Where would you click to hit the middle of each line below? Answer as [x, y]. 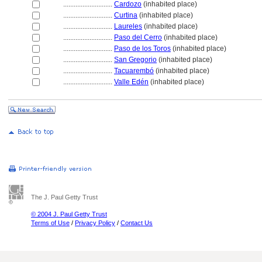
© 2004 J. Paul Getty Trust [69, 214]
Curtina [126, 15]
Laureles [128, 26]
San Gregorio [135, 60]
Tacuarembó [134, 71]
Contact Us [137, 223]
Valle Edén [131, 82]
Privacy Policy [95, 223]
